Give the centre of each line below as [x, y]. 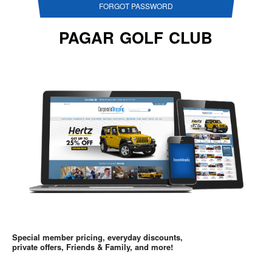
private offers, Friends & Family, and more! [93, 246]
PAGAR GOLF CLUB [136, 38]
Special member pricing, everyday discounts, [97, 237]
